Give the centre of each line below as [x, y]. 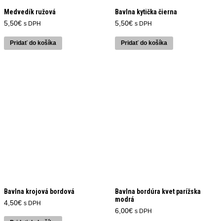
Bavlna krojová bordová [39, 191]
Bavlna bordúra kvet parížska [158, 191]
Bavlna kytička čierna [146, 12]
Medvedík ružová [30, 12]
